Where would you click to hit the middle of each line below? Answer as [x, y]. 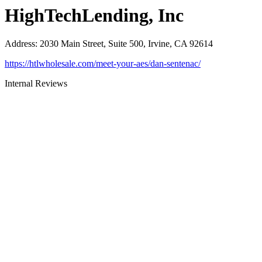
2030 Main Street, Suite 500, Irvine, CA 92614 [126, 44]
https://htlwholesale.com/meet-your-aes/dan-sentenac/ [103, 64]
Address [20, 44]
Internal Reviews [36, 84]
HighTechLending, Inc [94, 15]
